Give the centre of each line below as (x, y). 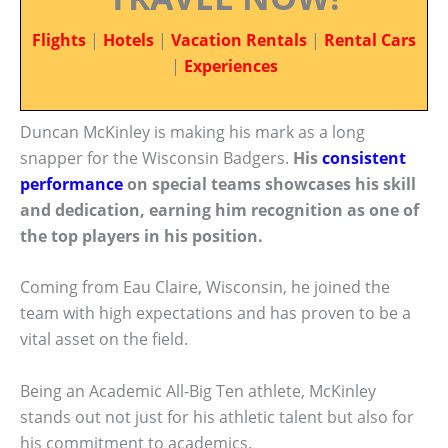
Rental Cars (370, 40)
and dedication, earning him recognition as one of (219, 209)
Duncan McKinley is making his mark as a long (192, 131)
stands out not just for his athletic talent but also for (217, 416)
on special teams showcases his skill (269, 183)
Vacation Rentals (239, 40)
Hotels (128, 40)
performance (71, 183)
